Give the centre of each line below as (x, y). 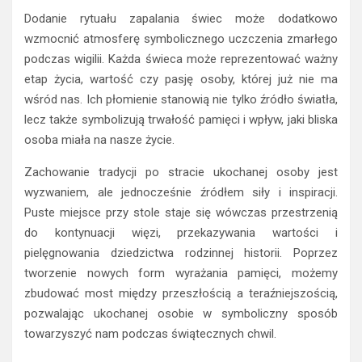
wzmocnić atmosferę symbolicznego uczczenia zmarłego (181, 39)
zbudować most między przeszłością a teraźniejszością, (181, 294)
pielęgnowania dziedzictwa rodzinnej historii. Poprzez (181, 253)
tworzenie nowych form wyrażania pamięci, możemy (181, 274)
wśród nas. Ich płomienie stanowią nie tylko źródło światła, (181, 100)
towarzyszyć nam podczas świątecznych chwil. (150, 334)
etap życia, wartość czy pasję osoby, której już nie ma (181, 80)
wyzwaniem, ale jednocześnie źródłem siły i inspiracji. (181, 193)
